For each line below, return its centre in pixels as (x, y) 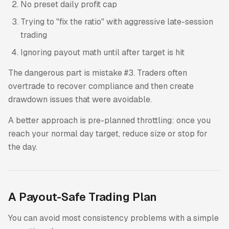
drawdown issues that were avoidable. (80, 100)
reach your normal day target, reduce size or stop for (108, 133)
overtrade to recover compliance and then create (101, 86)
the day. (23, 147)
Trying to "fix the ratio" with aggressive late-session (117, 22)
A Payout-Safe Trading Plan (83, 197)
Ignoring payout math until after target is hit (102, 53)
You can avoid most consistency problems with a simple (113, 218)
